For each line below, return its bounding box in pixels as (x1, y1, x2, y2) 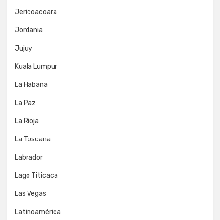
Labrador (15, 153, 43, 162)
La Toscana (15, 135, 51, 143)
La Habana (15, 81, 48, 89)
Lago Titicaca (15, 171, 58, 180)
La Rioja (15, 117, 39, 125)
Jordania (15, 26, 43, 34)
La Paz (15, 99, 36, 107)
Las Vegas (15, 190, 46, 198)
